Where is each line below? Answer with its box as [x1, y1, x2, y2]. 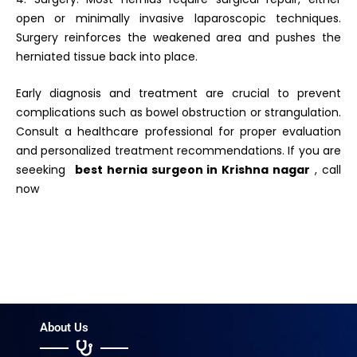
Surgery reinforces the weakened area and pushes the [16, 29, 341, 45]
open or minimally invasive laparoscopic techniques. [16, 10, 341, 26]
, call [310, 162, 342, 178]
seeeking [16, 162, 75, 178]
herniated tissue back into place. [16, 48, 198, 65]
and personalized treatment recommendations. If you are [16, 143, 341, 159]
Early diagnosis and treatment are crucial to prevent [16, 85, 341, 102]
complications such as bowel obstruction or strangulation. [16, 104, 341, 121]
